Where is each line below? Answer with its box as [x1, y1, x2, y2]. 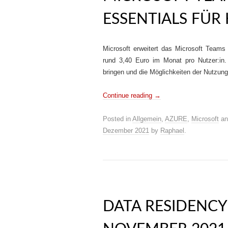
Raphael [160, 127, 184, 134]
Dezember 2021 [103, 127, 149, 134]
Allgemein [132, 115, 161, 123]
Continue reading [103, 92, 154, 99]
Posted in [103, 115, 132, 123]
